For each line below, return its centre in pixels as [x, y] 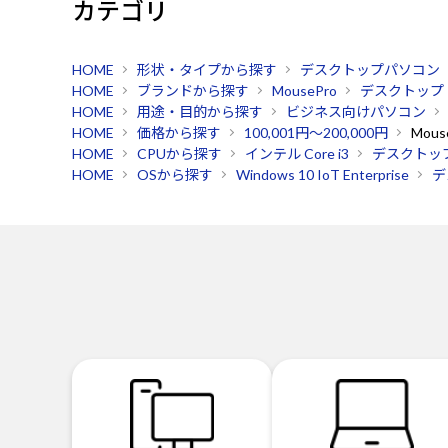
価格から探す [179, 132]
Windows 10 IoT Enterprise [322, 174]
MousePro [304, 90]
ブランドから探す [193, 90]
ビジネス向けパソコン [356, 111]
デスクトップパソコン [370, 69]
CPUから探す [179, 153]
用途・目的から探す [200, 111]
